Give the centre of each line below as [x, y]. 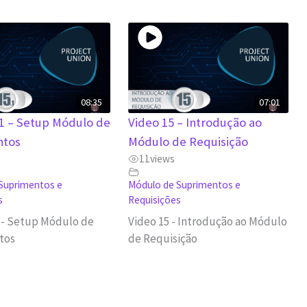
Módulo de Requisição [188, 141]
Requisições [154, 199]
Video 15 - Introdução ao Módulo [207, 222]
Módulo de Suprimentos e [184, 184]
